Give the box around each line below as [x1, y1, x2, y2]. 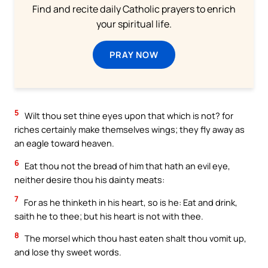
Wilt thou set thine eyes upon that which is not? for [23, 109, 233, 122]
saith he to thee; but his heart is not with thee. [14, 209, 203, 222]
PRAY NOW [109, 48, 159, 61]
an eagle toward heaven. [14, 137, 114, 150]
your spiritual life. [96, 17, 172, 31]
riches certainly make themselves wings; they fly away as [14, 123, 245, 136]
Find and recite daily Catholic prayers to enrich [32, 2, 236, 16]
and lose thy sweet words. [14, 246, 121, 258]
